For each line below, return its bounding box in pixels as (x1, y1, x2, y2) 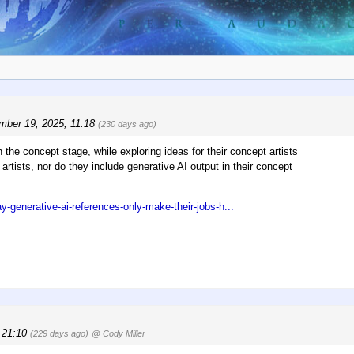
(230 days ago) (98, 119, 156, 130)
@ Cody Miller (92, 328, 145, 338)
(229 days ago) (30, 328, 88, 338)
